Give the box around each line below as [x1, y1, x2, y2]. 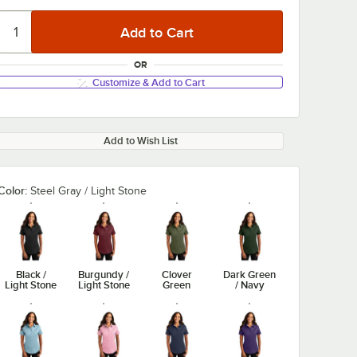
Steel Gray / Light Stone [30, 185, 147, 197]
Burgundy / [78, 268, 130, 280]
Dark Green [223, 268, 277, 280]
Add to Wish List [103, 135, 178, 147]
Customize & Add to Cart [92, 76, 205, 88]
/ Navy [234, 278, 265, 291]
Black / [15, 268, 46, 280]
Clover [161, 268, 192, 280]
